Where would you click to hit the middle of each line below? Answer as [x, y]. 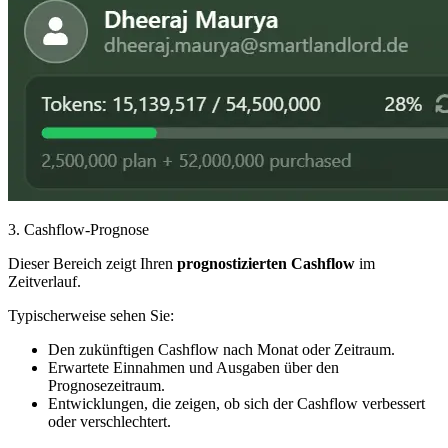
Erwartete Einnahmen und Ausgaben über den [193, 368]
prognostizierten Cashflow [266, 264]
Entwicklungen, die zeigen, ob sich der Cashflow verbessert [236, 404]
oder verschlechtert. [109, 422]
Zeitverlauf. [44, 282]
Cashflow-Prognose [86, 230]
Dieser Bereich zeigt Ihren [92, 264]
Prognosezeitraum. [106, 386]
